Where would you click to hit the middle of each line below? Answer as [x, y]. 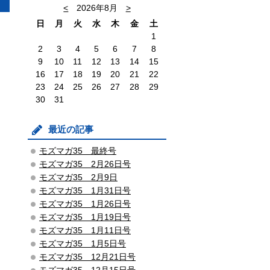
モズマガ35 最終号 [78, 151]
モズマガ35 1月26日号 [85, 204]
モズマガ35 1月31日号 [85, 190]
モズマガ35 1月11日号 [85, 230]
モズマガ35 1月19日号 [85, 217]
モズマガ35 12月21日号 [87, 257]
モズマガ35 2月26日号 [85, 164]
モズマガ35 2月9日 [78, 177]
